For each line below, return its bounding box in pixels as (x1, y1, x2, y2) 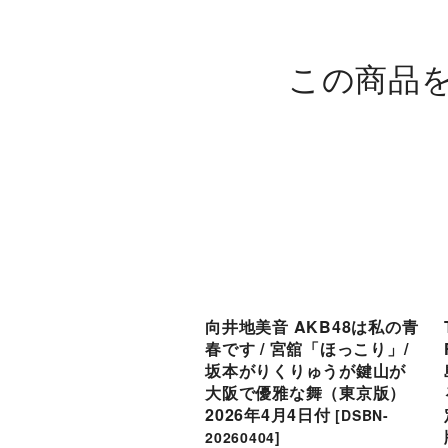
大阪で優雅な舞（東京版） (205, 380, 407, 404)
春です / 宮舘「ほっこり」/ (205, 336, 409, 360)
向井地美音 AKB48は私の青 (205, 314, 419, 338)
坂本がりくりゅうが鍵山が (205, 358, 407, 382)
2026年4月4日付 (205, 402, 331, 426)
